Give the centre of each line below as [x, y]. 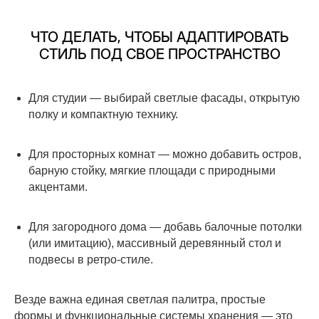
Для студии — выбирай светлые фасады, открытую [164, 98]
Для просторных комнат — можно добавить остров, [165, 154]
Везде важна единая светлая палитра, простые [140, 299]
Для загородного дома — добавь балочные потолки [165, 226]
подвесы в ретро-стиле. [91, 259]
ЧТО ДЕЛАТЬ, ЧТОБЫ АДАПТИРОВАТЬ [159, 37]
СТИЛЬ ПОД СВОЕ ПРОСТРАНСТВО [159, 54]
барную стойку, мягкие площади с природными [152, 170]
